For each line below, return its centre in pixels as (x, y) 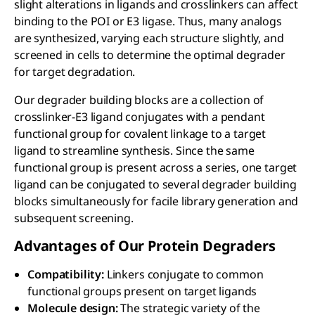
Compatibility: (66, 275)
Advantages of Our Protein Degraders (145, 246)
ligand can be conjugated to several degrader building (155, 185)
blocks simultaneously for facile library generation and (156, 201)
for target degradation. (75, 72)
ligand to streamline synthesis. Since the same (134, 151)
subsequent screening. (74, 218)
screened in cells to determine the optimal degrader (150, 55)
